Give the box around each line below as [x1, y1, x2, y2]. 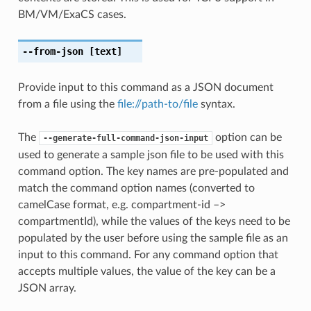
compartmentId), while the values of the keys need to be [17, 215, 290, 227]
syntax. [197, 98, 235, 110]
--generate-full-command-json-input [42, 133, 208, 143]
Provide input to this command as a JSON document [17, 81, 274, 93]
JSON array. [17, 282, 76, 294]
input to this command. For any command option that [17, 249, 278, 260]
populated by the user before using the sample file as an [17, 232, 288, 244]
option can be [212, 131, 282, 143]
